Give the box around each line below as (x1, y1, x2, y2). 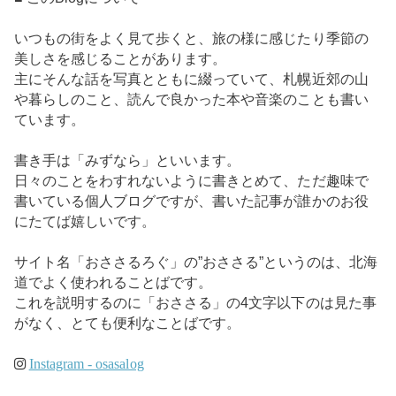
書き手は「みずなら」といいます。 (13, 152, 241, 168)
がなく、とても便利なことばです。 (13, 315, 241, 331)
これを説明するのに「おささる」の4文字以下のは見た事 (13, 294, 377, 310)
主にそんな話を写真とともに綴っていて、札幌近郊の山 (13, 71, 369, 87)
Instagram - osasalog (28, 355, 144, 371)
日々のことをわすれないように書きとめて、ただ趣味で (13, 172, 369, 188)
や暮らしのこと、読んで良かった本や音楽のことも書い (13, 91, 369, 107)
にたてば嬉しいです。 (13, 213, 156, 229)
